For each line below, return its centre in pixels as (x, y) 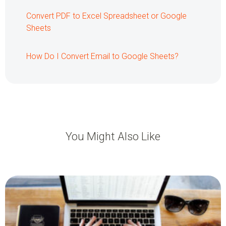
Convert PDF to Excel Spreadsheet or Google (106, 16)
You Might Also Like (113, 137)
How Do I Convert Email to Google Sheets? (102, 56)
